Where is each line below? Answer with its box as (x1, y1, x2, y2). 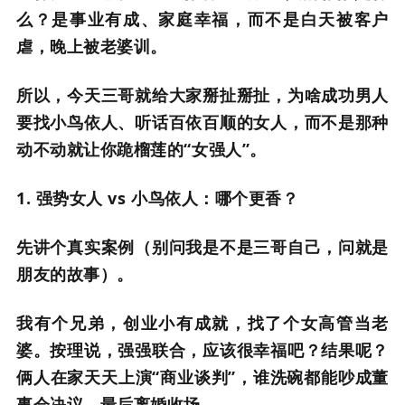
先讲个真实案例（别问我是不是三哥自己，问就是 (16, 236, 389, 258)
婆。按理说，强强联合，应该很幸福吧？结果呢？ (16, 339, 389, 361)
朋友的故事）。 (16, 263, 134, 285)
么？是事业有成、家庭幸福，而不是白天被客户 (16, 8, 389, 30)
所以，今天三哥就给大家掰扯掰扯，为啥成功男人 (16, 84, 389, 106)
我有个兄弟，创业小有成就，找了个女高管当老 (16, 312, 389, 334)
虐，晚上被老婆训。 (16, 35, 167, 57)
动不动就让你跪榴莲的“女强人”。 (16, 138, 267, 160)
